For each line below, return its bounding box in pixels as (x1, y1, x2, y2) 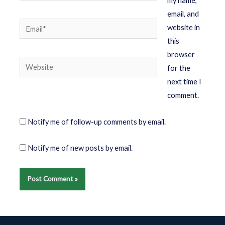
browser (167, 50, 195, 59)
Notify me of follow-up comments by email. (28, 117, 166, 126)
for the (167, 64, 190, 73)
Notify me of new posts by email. (28, 144, 133, 153)
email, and (167, 10, 199, 19)
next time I (167, 77, 201, 86)
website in (167, 23, 200, 32)
